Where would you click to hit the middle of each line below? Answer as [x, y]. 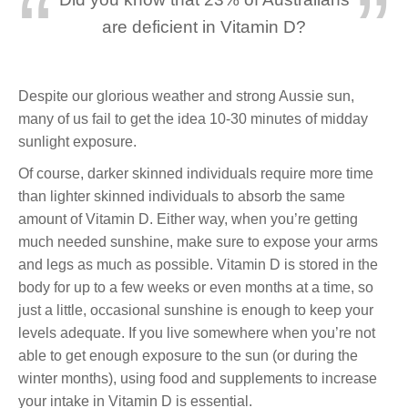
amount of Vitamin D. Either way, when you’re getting [188, 219]
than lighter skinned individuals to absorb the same [182, 196]
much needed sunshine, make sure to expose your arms [198, 241]
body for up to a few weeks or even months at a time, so [196, 287]
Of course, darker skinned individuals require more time [196, 173]
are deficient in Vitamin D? [204, 26]
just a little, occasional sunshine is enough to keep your [196, 310]
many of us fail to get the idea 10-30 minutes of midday [193, 118]
